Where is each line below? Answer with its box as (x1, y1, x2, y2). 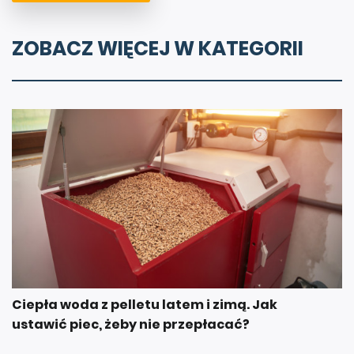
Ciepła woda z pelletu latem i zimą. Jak (12, 295, 277, 314)
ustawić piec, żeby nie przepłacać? (12, 314, 250, 333)
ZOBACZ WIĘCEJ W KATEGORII (12, 35, 303, 63)
